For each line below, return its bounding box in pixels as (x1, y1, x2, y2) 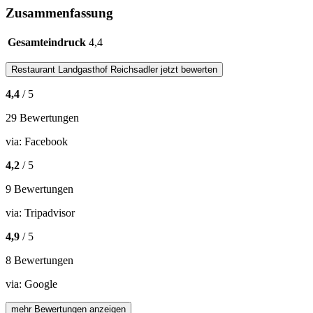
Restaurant (11, 64, 58, 75)
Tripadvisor (24, 206, 75, 219)
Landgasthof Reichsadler (58, 64, 158, 75)
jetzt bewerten (158, 64, 217, 75)
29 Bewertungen (6, 111, 79, 124)
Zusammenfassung (6, 5, 113, 20)
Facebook (24, 135, 68, 147)
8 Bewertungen (6, 254, 73, 266)
